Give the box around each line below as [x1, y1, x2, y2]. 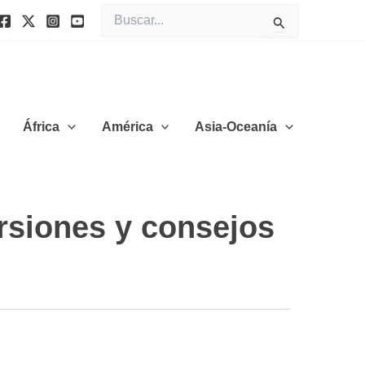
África [23, 119, 60, 134]
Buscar [100, 5, 136, 18]
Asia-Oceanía [195, 119, 278, 134]
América [101, 119, 153, 134]
